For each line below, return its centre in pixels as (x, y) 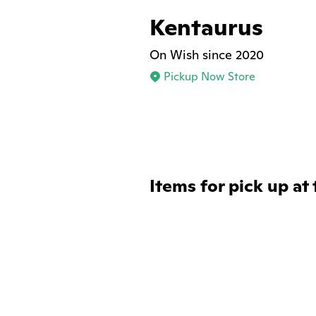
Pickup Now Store (209, 77)
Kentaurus (206, 27)
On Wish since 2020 (207, 55)
